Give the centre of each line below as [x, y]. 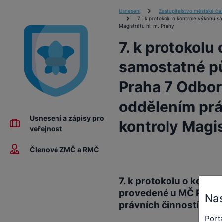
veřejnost [46, 129]
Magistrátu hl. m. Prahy [147, 26]
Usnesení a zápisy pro [67, 118]
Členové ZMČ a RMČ [64, 149]
